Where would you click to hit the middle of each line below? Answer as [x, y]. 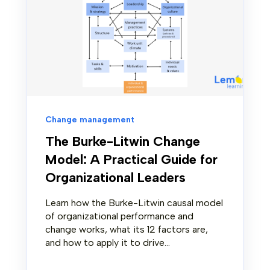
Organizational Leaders [115, 178]
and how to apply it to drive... [108, 243]
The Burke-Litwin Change [123, 142]
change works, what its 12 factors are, [127, 230]
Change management [90, 120]
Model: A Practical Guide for [131, 160]
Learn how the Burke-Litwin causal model [134, 203]
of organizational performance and [119, 216]
